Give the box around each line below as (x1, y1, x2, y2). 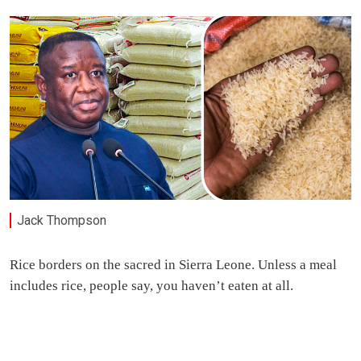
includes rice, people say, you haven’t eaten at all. (10, 278, 293, 294)
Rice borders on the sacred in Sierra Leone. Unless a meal (10, 257, 337, 273)
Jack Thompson (17, 212, 107, 228)
